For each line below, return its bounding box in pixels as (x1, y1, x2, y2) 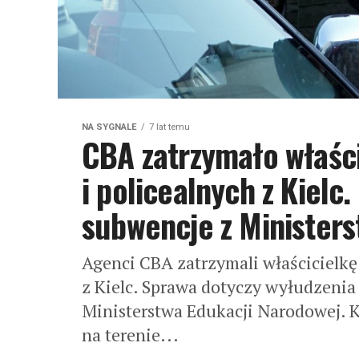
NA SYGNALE (82, 122, 137, 133)
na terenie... (82, 323, 179, 347)
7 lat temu (149, 122, 190, 133)
